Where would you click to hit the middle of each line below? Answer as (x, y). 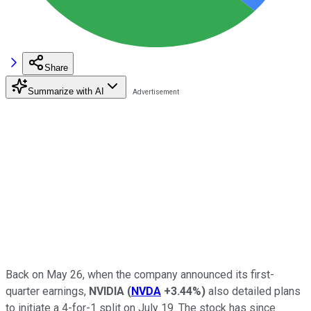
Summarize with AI (66, 91)
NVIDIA (107, 291)
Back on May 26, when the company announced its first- (140, 274)
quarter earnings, (47, 291)
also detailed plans (253, 291)
